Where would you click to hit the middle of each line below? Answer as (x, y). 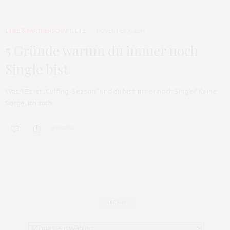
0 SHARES (63, 128)
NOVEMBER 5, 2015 (120, 31)
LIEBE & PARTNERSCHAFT (39, 31)
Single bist (37, 69)
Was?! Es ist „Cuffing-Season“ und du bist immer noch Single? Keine (111, 92)
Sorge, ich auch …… (34, 103)
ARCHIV (116, 203)
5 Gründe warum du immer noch (102, 51)
